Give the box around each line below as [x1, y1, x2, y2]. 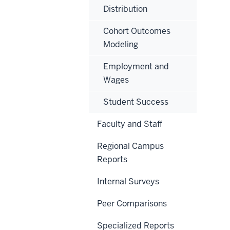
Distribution [103, 3, 147, 14]
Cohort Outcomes [103, 25, 170, 36]
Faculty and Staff [97, 118, 162, 129]
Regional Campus [97, 140, 164, 151]
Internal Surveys [97, 176, 159, 187]
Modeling [103, 39, 138, 50]
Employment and [103, 61, 169, 72]
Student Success [103, 96, 168, 107]
